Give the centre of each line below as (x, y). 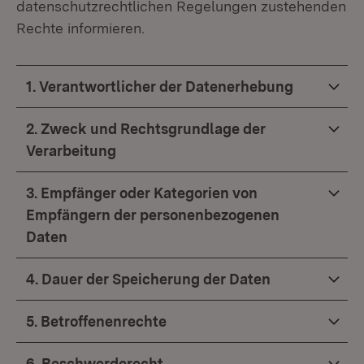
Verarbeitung (71, 151)
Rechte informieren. (80, 28)
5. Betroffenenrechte (96, 321)
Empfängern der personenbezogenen (153, 215)
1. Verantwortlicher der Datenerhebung (160, 87)
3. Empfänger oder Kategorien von (142, 193)
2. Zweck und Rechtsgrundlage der (146, 129)
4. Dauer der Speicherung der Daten (148, 279)
